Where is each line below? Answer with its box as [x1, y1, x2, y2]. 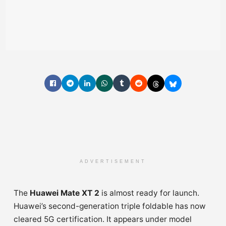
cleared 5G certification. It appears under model [14, 214, 192, 224]
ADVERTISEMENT [80, 159, 146, 164]
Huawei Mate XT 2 [30, 188, 99, 198]
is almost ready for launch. [99, 188, 199, 198]
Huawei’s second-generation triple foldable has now [14, 201, 206, 211]
